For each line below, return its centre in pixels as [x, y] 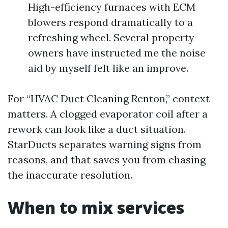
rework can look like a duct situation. [97, 129]
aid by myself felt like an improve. [108, 68]
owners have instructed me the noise [117, 53]
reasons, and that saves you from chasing [107, 160]
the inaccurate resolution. [70, 175]
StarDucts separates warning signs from [105, 144]
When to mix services [96, 207]
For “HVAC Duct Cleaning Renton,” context [109, 98]
